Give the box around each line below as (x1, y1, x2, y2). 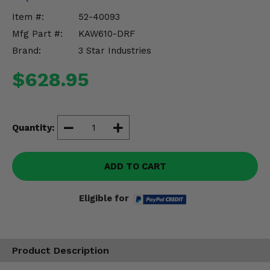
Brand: (12, 45, 41, 56)
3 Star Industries (78, 45, 151, 56)
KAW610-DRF (78, 28, 135, 39)
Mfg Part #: (12, 28, 63, 39)
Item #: (12, 11, 44, 22)
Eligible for (79, 193, 129, 204)
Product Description (12, 245, 109, 257)
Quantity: (12, 122, 54, 133)
